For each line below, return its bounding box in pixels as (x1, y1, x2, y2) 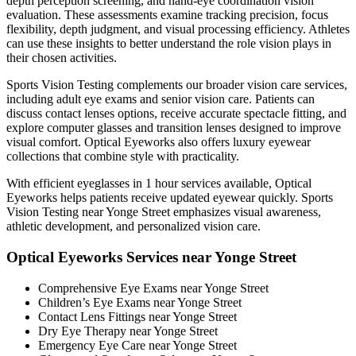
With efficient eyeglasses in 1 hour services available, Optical (6, 176, 311, 191)
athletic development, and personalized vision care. (6, 219, 261, 234)
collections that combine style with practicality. (6, 149, 239, 164)
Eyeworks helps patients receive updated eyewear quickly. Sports (6, 191, 333, 205)
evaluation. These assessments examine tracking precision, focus (6, 8, 328, 22)
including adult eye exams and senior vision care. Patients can (6, 92, 315, 106)
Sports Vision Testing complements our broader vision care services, (6, 78, 347, 92)
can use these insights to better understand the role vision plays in (6, 37, 331, 51)
